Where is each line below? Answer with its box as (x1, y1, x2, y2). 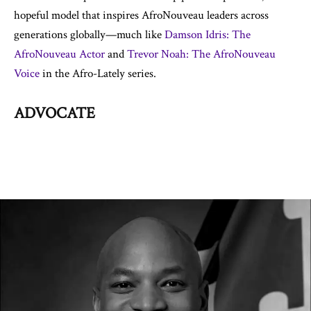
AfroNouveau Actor (14, 47, 105, 62)
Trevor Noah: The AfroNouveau (127, 47, 276, 62)
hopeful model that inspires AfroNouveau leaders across (14, 8, 269, 23)
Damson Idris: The (165, 27, 251, 42)
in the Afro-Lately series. (40, 66, 156, 81)
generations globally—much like (14, 27, 165, 42)
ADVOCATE (14, 103, 95, 124)
